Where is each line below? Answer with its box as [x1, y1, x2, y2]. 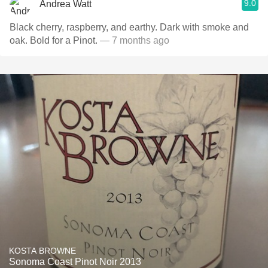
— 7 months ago [100, 35, 169, 45]
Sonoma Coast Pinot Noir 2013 [9, 257, 141, 267]
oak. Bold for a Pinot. [10, 35, 100, 45]
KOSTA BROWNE [9, 246, 76, 255]
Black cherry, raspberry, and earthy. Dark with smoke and [10, 22, 249, 32]
